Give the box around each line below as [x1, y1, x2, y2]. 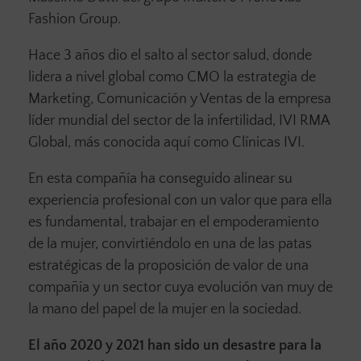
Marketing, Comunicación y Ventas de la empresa [28, 91, 331, 108]
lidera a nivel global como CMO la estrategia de [28, 69, 316, 86]
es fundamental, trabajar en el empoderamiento [28, 214, 319, 231]
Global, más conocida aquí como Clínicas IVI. [28, 135, 305, 151]
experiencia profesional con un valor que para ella [28, 193, 332, 210]
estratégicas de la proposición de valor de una [28, 258, 309, 275]
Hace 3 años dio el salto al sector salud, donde [28, 48, 312, 64]
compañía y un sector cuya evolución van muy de [28, 280, 333, 297]
